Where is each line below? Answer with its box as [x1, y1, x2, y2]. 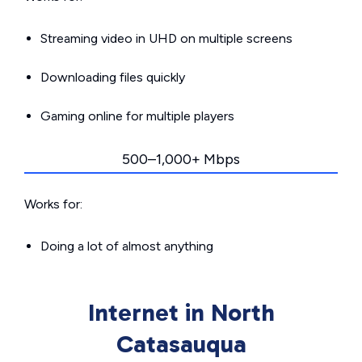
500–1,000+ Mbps [122, 150, 240, 169]
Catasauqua [116, 330, 246, 360]
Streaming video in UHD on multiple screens [40, 31, 293, 47]
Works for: [24, 196, 82, 213]
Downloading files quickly [40, 69, 185, 86]
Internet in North [87, 298, 275, 328]
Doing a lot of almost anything [40, 238, 213, 255]
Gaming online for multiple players [40, 108, 234, 124]
